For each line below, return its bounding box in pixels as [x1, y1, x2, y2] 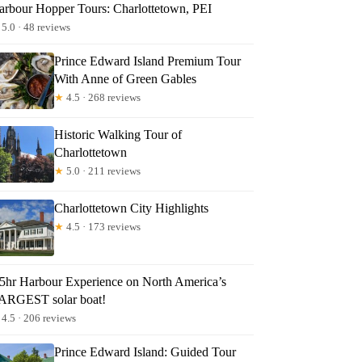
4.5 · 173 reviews [64, 220, 141, 233]
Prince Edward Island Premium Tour [54, 53, 242, 68]
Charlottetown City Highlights [54, 200, 209, 215]
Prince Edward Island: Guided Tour [54, 344, 237, 359]
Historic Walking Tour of [54, 127, 183, 141]
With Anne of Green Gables [54, 71, 197, 86]
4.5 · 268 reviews [64, 90, 141, 103]
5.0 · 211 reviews [64, 164, 141, 177]
